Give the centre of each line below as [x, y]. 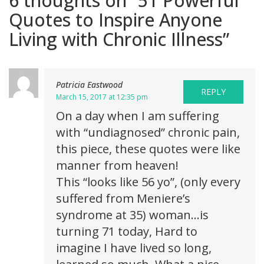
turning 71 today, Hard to [127, 231]
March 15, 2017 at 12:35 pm [102, 97]
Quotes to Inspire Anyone [115, 19]
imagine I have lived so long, [134, 247]
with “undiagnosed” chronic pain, [148, 132]
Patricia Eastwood [89, 84]
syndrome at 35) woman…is [132, 214]
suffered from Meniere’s [123, 198]
